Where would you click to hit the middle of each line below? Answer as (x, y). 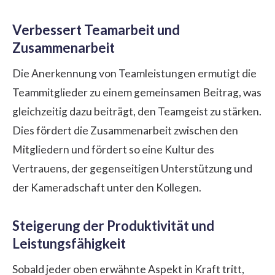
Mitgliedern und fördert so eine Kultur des (113, 149)
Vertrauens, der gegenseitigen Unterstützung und (132, 168)
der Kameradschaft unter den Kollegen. (107, 187)
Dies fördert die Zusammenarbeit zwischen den (125, 130)
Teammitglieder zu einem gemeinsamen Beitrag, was (137, 92)
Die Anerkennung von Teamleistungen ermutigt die (134, 73)
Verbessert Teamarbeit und (96, 29)
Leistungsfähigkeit (69, 243)
